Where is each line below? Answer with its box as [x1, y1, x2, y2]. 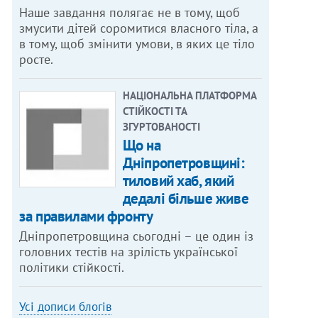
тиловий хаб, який [122, 171, 234, 191]
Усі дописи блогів [19, 299, 112, 315]
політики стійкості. [19, 259, 125, 276]
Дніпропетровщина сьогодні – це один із [19, 228, 254, 245]
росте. [19, 51, 54, 68]
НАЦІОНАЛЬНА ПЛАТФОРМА [122, 89, 256, 103]
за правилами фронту [19, 207, 153, 226]
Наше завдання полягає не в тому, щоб [19, 4, 241, 21]
